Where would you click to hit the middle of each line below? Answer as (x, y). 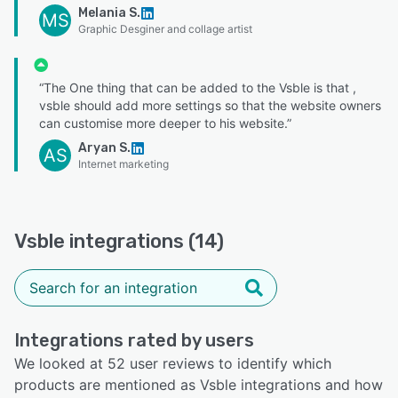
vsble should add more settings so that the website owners (210, 105)
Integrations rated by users (134, 340)
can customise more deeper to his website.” (165, 123)
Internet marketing (123, 163)
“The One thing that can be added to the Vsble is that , (198, 87)
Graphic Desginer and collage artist (165, 28)
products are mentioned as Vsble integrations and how (199, 384)
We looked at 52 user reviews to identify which (173, 363)
